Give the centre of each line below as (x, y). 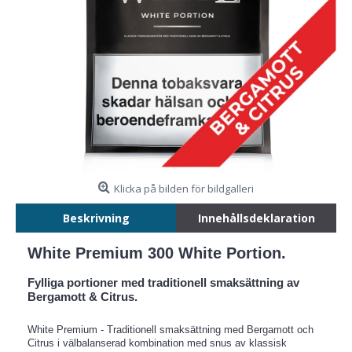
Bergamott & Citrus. (82, 297)
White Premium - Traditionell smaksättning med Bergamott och (170, 330)
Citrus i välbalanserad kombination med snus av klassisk (157, 343)
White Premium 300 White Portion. (157, 253)
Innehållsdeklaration (256, 218)
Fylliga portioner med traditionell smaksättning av (163, 282)
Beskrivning (96, 218)
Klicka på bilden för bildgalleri (184, 189)
